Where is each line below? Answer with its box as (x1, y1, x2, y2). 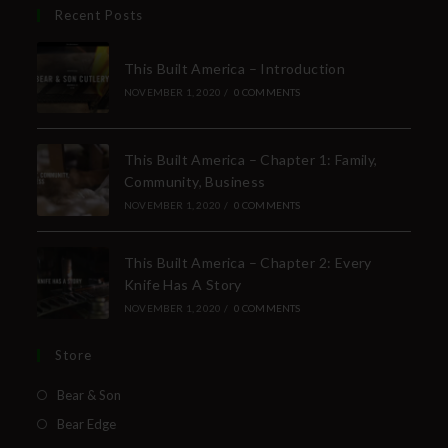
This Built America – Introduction (123, 59, 346, 77)
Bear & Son (57, 386, 122, 403)
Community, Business (123, 173, 266, 191)
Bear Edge (57, 415, 117, 432)
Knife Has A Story (123, 275, 242, 293)
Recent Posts (55, 6, 144, 23)
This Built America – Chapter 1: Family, (123, 151, 378, 169)
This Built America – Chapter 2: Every (123, 253, 372, 271)
